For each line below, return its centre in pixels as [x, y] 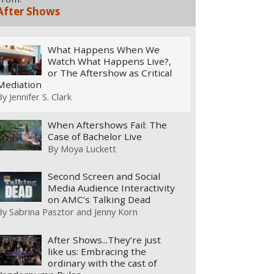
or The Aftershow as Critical [110, 73]
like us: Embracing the [97, 251]
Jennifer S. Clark [41, 97]
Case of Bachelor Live [95, 136]
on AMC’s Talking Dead [99, 200]
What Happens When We [104, 50]
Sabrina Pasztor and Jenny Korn [74, 212]
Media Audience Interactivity [112, 188]
